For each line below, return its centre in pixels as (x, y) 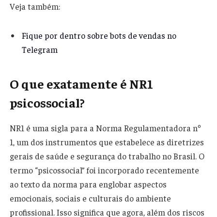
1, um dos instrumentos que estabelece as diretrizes (107, 142)
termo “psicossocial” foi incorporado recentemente (104, 170)
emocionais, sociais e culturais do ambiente (90, 198)
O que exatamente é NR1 (81, 83)
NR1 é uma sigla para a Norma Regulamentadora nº (105, 128)
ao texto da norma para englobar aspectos (88, 184)
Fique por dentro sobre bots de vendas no (99, 36)
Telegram (40, 50)
